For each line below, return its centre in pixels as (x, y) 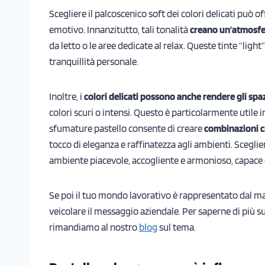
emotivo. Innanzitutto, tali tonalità (119, 29)
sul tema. (177, 227)
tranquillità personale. (94, 61)
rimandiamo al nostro (94, 227)
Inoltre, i (67, 96)
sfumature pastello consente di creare (127, 128)
